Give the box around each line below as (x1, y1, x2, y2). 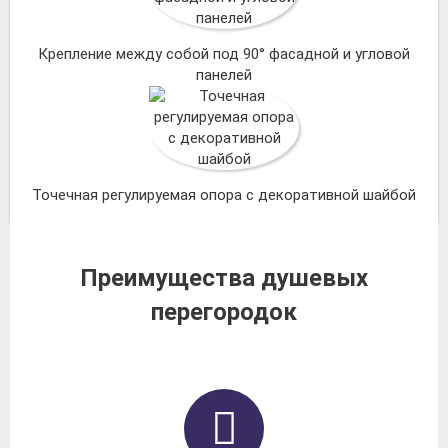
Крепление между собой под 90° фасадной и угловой (38, 45, 410, 64)
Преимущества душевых (80, 264, 368, 293)
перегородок (151, 298, 297, 327)
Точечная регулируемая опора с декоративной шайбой (32, 186, 416, 205)
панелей (196, 66, 252, 85)
